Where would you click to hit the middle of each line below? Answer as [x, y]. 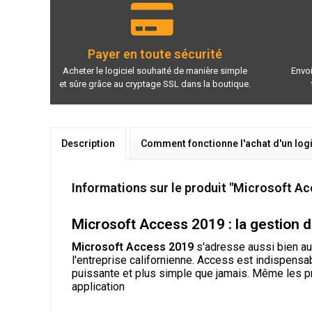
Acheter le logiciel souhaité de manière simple [155, 70]
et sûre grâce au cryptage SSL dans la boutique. [155, 84]
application [98, 286]
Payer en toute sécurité [155, 54]
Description [88, 143]
